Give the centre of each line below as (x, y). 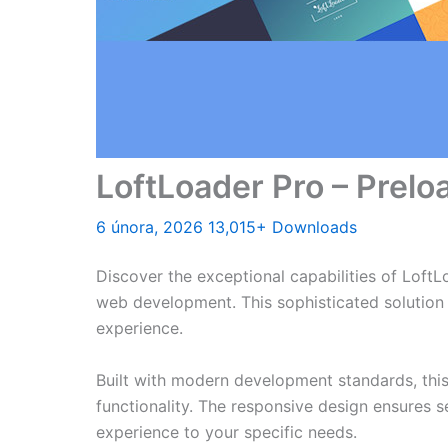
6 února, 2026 (152, 227)
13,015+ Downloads (282, 227)
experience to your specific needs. (226, 431)
